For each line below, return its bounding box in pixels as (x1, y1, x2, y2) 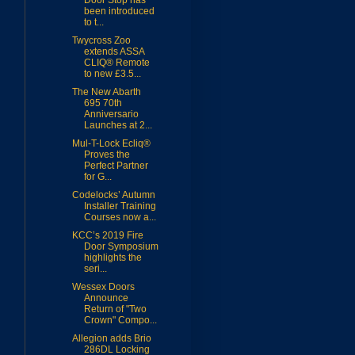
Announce (83, 292, 128, 304)
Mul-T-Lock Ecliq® (71, 138, 151, 150)
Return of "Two (83, 303, 147, 315)
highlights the (83, 252, 142, 264)
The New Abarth (71, 86, 141, 98)
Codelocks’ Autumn (71, 189, 155, 201)
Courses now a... (83, 212, 156, 223)
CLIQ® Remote (83, 57, 150, 69)
